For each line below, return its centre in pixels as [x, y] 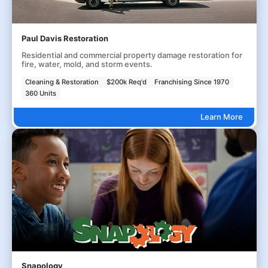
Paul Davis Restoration [65, 38]
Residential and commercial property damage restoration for [132, 55]
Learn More [221, 117]
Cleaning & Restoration [62, 82]
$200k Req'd [127, 82]
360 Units [41, 94]
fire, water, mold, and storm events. [87, 64]
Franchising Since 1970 [192, 82]
